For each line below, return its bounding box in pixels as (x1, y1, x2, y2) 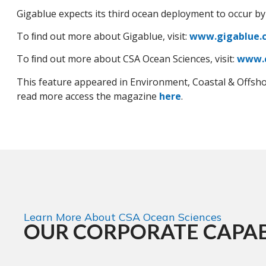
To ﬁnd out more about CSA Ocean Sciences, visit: (17, 52, 237, 66)
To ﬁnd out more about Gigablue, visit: (17, 30, 189, 43)
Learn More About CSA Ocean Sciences (24, 210, 221, 224)
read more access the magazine (17, 89, 159, 103)
